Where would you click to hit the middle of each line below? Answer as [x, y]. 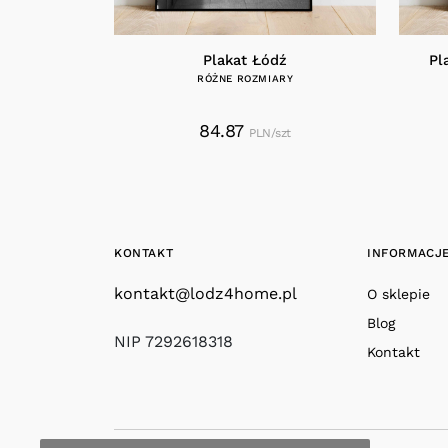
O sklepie [398, 294]
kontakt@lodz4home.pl [205, 294]
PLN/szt [270, 133]
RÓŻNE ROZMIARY [245, 79]
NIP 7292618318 [173, 342]
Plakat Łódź [245, 61]
